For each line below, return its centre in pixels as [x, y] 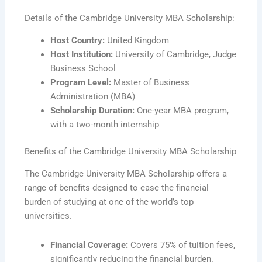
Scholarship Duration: [93, 110]
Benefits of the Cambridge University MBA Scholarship [131, 151]
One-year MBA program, [182, 110]
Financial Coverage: [89, 245]
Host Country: [78, 40]
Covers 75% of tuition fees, [182, 245]
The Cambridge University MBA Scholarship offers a [126, 174]
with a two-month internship [105, 124]
